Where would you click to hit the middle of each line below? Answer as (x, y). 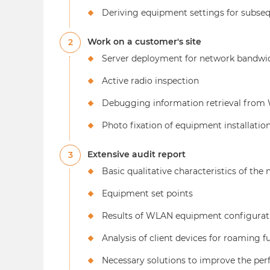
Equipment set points (147, 194)
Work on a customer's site (144, 42)
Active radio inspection (150, 81)
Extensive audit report (137, 155)
